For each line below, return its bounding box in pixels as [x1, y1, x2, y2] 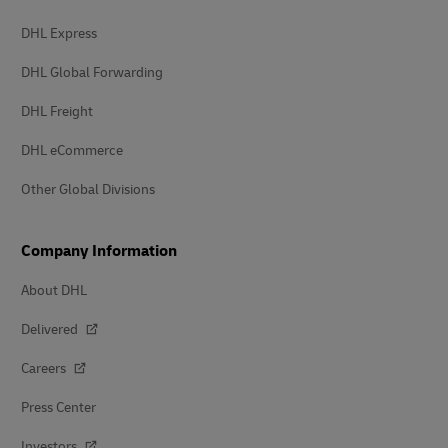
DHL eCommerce [21, 142, 123, 159]
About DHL [21, 282, 87, 299]
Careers [21, 360, 69, 377]
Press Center [21, 399, 96, 416]
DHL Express [21, 25, 97, 42]
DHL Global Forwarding [21, 64, 163, 81]
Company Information [21, 241, 177, 261]
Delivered [21, 321, 81, 338]
